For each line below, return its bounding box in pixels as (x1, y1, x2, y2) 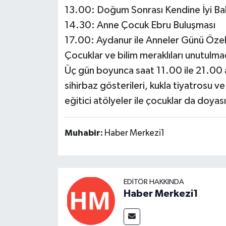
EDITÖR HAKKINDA (123, 178, 184, 186)
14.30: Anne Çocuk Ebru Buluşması (64, 20, 215, 31)
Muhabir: (64, 129, 104, 138)
